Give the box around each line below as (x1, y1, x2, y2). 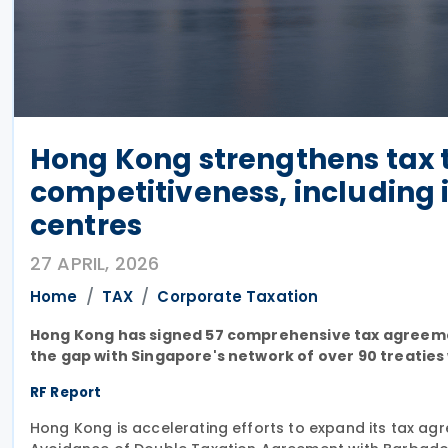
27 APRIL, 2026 (30, 251, 160, 276)
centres (30, 206, 143, 245)
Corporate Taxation (157, 286, 319, 307)
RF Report (30, 383, 102, 402)
